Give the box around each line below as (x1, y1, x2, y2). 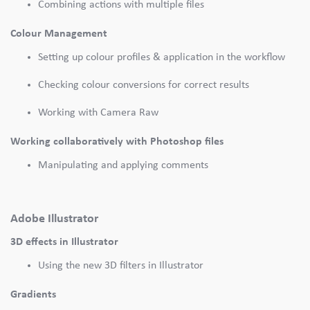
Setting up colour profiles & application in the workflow (38, 51, 285, 62)
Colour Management (10, 28, 107, 39)
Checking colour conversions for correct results (38, 79, 249, 90)
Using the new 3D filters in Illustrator (38, 259, 203, 271)
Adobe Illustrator (10, 212, 98, 225)
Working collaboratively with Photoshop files (10, 136, 224, 147)
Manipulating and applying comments (38, 159, 208, 170)
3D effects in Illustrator (10, 236, 118, 247)
